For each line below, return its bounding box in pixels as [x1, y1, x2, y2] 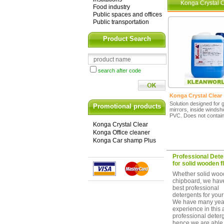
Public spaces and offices [93, 11, 162, 18]
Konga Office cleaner [93, 129, 150, 136]
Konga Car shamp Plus [93, 137, 156, 144]
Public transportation [93, 18, 149, 25]
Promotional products [92, 102, 161, 110]
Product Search [102, 35, 151, 42]
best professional [172, 184, 219, 191]
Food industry [93, 3, 130, 10]
